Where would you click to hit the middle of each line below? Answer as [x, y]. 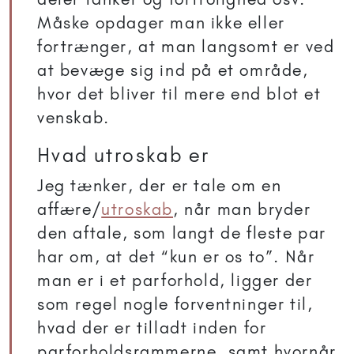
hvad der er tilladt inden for [152, 328]
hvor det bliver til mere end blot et [179, 94]
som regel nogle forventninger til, [175, 304]
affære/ [70, 209]
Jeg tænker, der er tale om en [160, 186]
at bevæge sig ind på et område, [173, 70]
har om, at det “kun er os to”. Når [176, 257]
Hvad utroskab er [124, 155]
